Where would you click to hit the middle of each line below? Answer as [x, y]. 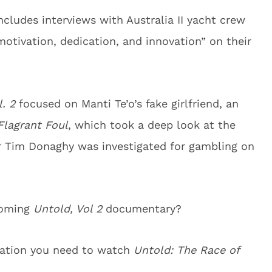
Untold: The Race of [186, 250]
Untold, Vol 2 [66, 209]
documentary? [142, 209]
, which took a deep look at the [152, 125]
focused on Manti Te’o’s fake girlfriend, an [127, 104]
